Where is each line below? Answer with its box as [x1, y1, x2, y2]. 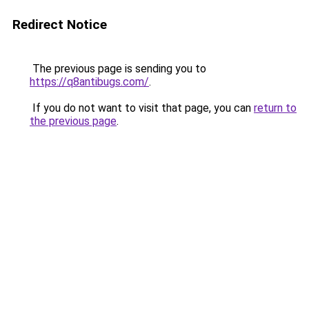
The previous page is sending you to [30, 62, 206, 75]
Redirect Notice [12, 17, 107, 32]
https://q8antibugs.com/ [30, 75, 149, 88]
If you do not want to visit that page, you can [30, 101, 254, 114]
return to [254, 101, 297, 114]
